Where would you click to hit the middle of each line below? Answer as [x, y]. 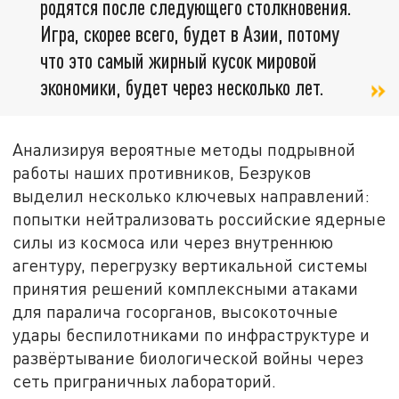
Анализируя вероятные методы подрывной [184, 150]
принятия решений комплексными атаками [186, 289]
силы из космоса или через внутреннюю [173, 242]
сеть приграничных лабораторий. [145, 381]
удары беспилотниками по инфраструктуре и [191, 335]
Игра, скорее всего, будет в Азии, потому [190, 34]
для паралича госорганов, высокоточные [175, 312]
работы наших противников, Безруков [162, 173]
